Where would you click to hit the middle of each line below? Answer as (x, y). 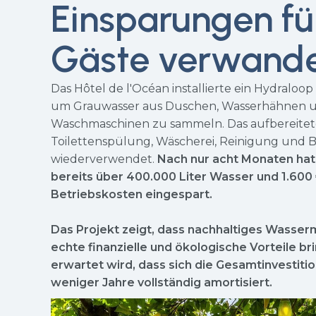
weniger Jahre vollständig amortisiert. (162, 282)
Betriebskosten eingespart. (132, 194)
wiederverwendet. (104, 159)
